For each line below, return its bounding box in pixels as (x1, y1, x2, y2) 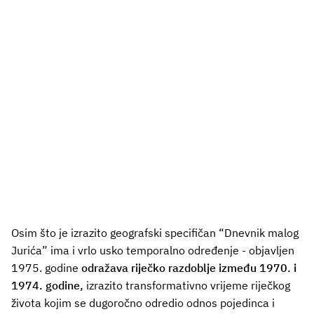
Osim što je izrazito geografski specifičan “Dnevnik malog (11, 225, 299, 240)
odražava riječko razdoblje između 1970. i (78, 260, 296, 275)
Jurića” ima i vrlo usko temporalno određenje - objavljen (11, 243, 294, 257)
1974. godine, (11, 278, 83, 292)
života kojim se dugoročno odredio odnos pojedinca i (11, 295, 275, 310)
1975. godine (11, 260, 78, 275)
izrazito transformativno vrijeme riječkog (83, 278, 290, 292)
